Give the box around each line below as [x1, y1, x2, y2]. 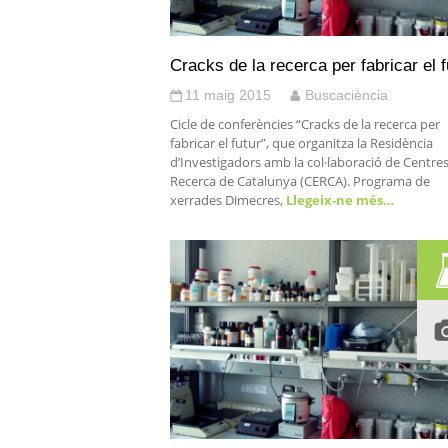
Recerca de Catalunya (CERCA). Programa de [170, 172, 430, 190]
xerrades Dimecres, [170, 191, 283, 209]
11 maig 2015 [185, 87, 271, 103]
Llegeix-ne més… [283, 191, 394, 209]
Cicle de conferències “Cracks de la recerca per [170, 115, 440, 133]
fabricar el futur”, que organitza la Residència [170, 134, 433, 152]
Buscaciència [305, 87, 388, 103]
